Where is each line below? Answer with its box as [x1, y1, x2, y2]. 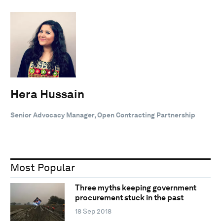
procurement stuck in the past [74, 193, 184, 203]
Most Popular [10, 161, 75, 174]
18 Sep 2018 [74, 207, 111, 216]
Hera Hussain [10, 86, 84, 101]
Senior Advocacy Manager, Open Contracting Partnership [10, 110, 195, 119]
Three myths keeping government [74, 183, 196, 193]
